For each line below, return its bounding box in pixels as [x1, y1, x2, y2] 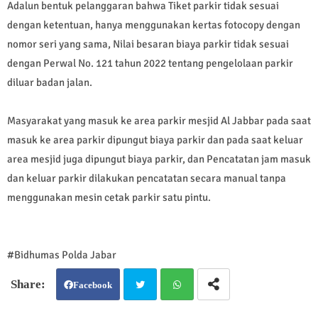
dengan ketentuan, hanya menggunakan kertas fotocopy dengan [7, 18, 300, 32]
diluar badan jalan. [7, 76, 92, 89]
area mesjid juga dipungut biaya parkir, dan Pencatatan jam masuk [7, 153, 311, 166]
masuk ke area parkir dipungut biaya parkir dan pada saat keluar [7, 133, 303, 147]
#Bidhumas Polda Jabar [7, 248, 116, 262]
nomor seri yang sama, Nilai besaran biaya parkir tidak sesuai [7, 38, 289, 51]
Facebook [73, 280, 112, 291]
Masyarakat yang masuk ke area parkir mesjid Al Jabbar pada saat [7, 114, 311, 128]
